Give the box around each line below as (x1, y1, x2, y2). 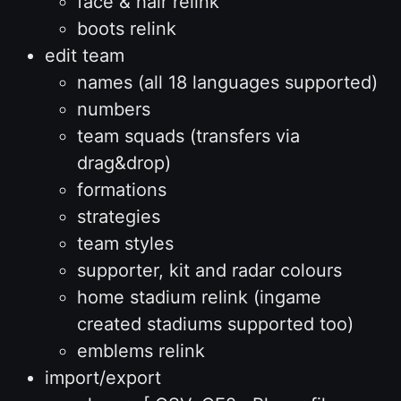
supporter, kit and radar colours (76, 259, 342, 281)
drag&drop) (76, 151, 171, 174)
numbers (76, 98, 150, 120)
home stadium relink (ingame (76, 286, 321, 308)
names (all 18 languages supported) (76, 71, 378, 93)
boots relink (76, 17, 176, 39)
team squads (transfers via (76, 124, 300, 147)
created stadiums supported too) (76, 312, 354, 335)
